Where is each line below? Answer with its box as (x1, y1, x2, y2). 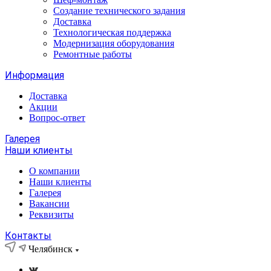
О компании (29, 166, 80, 176)
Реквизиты (29, 209, 74, 220)
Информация (5, 70, 64, 81)
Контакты (5, 230, 51, 241)
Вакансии (29, 198, 70, 209)
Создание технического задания (53, 5, 185, 16)
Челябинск (28, 244, 73, 254)
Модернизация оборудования (53, 38, 174, 48)
